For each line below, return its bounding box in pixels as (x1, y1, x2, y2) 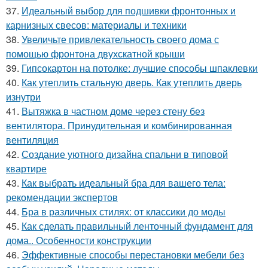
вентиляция (6, 133, 59, 147)
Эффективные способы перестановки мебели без (22, 248, 244, 262)
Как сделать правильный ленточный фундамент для (22, 219, 253, 233)
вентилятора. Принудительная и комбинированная (6, 118, 232, 133)
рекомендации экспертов (6, 190, 118, 205)
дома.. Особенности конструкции (6, 233, 151, 248)
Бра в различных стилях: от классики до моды (22, 205, 226, 219)
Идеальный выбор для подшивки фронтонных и (22, 4, 236, 18)
